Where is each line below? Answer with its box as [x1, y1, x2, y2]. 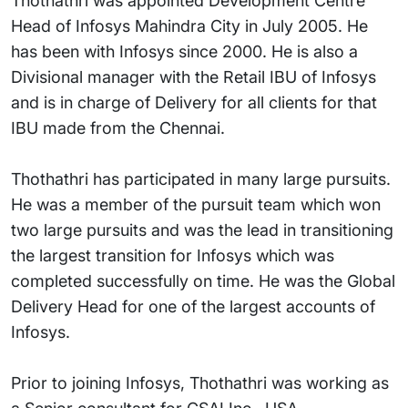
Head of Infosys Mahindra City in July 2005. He [11, 16, 368, 36]
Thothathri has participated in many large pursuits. [11, 169, 391, 189]
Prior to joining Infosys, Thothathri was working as [11, 373, 389, 393]
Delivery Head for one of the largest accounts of [11, 297, 375, 316]
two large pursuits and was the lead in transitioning [11, 220, 393, 240]
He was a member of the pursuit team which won [11, 195, 381, 214]
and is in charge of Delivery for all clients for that [11, 93, 377, 112]
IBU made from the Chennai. [11, 118, 225, 138]
